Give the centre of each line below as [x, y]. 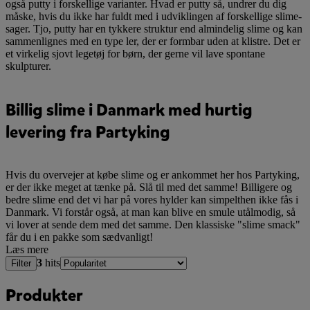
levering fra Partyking [88, 132]
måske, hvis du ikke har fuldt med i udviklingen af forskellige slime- [154, 16]
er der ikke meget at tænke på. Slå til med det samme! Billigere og [149, 188]
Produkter [44, 296]
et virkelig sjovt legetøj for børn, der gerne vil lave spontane [135, 53]
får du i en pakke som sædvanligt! [79, 237]
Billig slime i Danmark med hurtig [129, 110]
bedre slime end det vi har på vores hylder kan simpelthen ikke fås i [152, 200]
